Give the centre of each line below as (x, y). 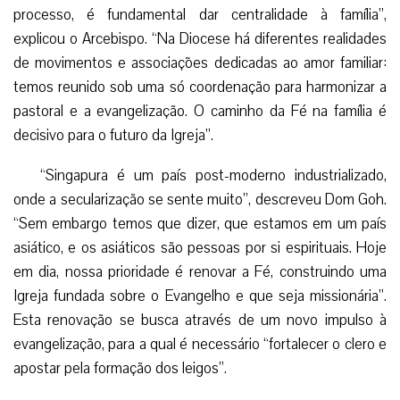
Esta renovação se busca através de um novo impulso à (200, 320)
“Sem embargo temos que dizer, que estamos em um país (200, 223)
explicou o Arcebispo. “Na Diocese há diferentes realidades (200, 38)
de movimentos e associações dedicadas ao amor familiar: (200, 62)
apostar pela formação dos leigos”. (120, 368)
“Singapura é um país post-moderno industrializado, (213, 175)
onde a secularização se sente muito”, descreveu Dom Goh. (200, 199)
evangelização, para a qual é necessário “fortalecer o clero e (200, 344)
